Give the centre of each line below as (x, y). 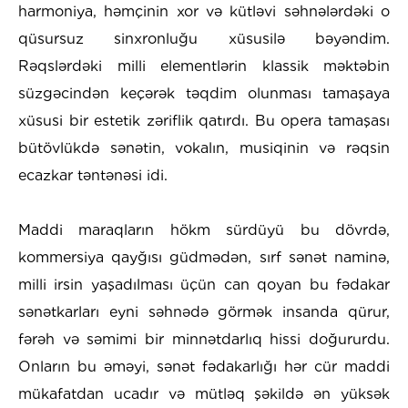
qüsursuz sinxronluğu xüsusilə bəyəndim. (204, 38)
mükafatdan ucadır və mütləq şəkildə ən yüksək (204, 393)
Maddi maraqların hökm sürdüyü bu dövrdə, (204, 229)
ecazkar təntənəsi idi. (93, 175)
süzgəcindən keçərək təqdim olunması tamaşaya (204, 93)
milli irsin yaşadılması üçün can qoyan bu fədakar (204, 284)
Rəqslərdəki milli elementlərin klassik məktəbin (204, 66)
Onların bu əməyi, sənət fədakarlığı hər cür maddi (204, 366)
